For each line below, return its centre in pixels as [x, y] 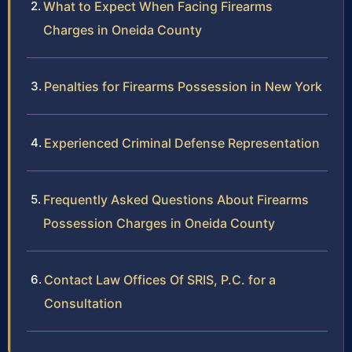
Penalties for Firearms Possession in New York [183, 86]
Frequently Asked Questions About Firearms [176, 199]
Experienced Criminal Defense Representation [182, 143]
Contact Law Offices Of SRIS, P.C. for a [160, 279]
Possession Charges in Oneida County [159, 223]
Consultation [83, 303]
